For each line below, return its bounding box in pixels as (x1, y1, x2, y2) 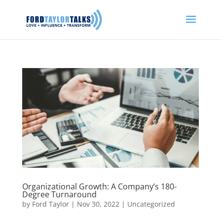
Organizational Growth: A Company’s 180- (22, 181, 177, 192)
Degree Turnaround (22, 188, 99, 200)
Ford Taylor (32, 199, 69, 209)
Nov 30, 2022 (76, 199, 119, 209)
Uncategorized (127, 199, 175, 209)
